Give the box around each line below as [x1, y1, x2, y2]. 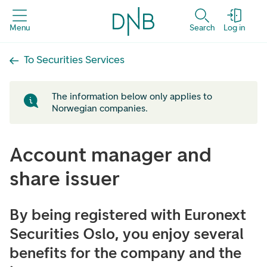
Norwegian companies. [51, 103, 148, 114]
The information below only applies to [51, 91, 212, 102]
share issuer [10, 166, 120, 191]
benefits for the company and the [10, 243, 241, 262]
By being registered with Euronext [10, 205, 246, 224]
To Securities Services [24, 52, 125, 66]
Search [190, 22, 215, 33]
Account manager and [10, 142, 212, 167]
